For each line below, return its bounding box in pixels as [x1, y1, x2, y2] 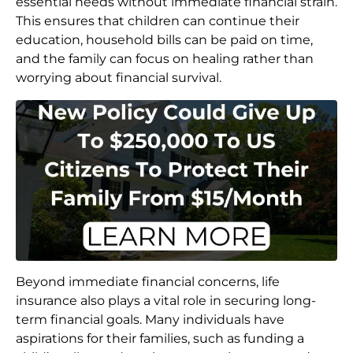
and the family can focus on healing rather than [16, 51, 314, 67]
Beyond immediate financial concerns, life [16, 274, 280, 290]
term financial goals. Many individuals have [16, 312, 284, 328]
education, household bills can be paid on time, [16, 32, 313, 48]
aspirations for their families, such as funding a [16, 331, 304, 347]
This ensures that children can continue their [16, 13, 299, 29]
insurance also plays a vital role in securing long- [16, 293, 316, 309]
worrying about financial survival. [16, 70, 221, 86]
